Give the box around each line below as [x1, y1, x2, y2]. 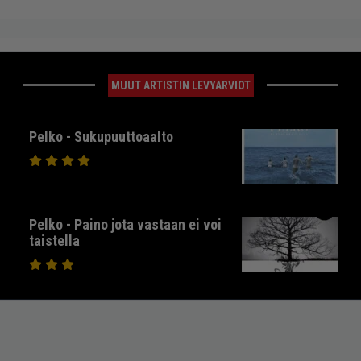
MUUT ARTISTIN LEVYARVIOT [110, 79, 251, 93]
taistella [29, 232, 80, 250]
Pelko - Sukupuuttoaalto [29, 128, 173, 146]
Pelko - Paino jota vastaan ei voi [29, 216, 222, 234]
